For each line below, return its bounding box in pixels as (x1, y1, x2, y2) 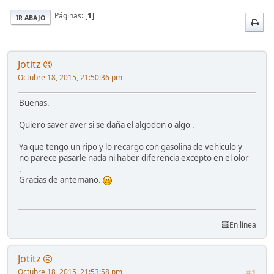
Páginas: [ (51, 10, 87, 21)
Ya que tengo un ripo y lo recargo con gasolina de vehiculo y (19, 141, 242, 152)
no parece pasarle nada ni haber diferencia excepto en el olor (19, 152, 249, 163)
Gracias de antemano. (19, 174, 103, 185)
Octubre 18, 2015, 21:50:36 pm (18, 72, 122, 83)
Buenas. (19, 97, 50, 108)
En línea (229, 219, 256, 230)
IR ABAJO (16, 13, 45, 22)
